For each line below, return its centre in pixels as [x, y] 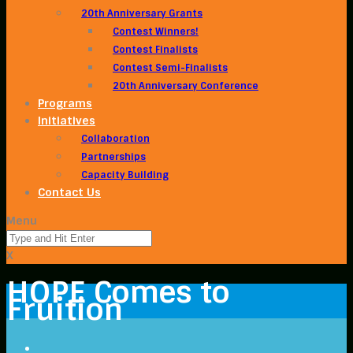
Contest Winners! [156, 32]
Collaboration [115, 139]
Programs [65, 103]
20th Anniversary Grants [142, 13]
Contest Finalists [155, 50]
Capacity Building [125, 175]
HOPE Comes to [118, 293]
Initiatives [67, 121]
